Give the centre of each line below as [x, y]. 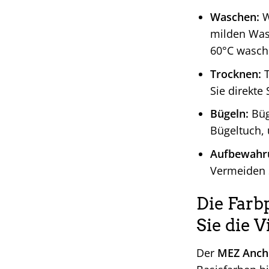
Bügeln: [229, 114]
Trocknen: [235, 74]
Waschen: [234, 17]
